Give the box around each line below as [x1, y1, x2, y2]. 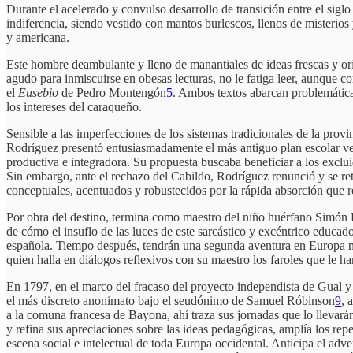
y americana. [6, 31, 69, 45]
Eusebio [18, 86, 61, 100]
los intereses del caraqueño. [6, 100, 142, 114]
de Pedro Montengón [61, 86, 166, 100]
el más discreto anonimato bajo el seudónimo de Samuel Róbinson [6, 294, 335, 308]
